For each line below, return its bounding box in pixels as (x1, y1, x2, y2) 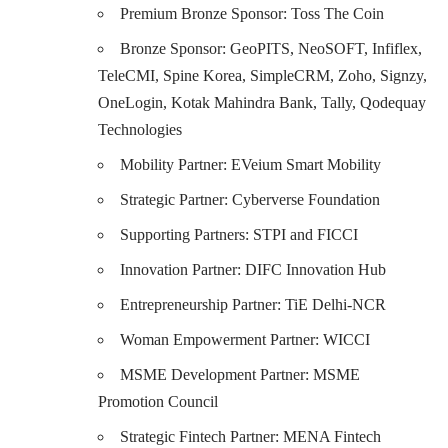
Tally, (321, 93, 356, 111)
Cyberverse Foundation (232, 190, 380, 208)
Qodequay (360, 93, 426, 111)
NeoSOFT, (298, 39, 368, 57)
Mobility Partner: (120, 155, 231, 173)
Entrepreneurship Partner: (120, 295, 285, 313)
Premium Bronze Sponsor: (120, 4, 291, 22)
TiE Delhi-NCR (285, 295, 386, 313)
